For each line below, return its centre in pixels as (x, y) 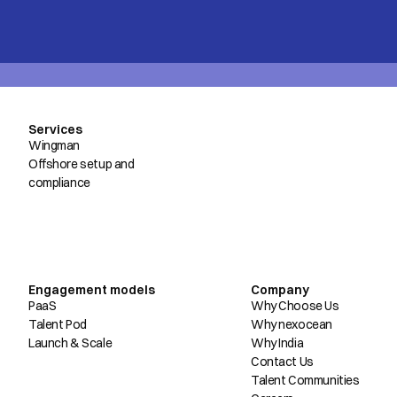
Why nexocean (292, 325)
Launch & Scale (70, 343)
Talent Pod (58, 325)
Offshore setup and (82, 164)
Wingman (54, 146)
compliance (59, 183)
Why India (277, 343)
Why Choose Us (295, 306)
